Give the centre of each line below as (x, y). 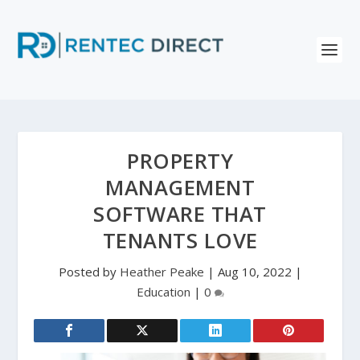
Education (163, 292)
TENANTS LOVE (180, 241)
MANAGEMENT (180, 188)
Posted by (89, 272)
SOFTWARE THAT (180, 214)
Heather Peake (162, 272)
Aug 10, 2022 (254, 272)
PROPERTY (180, 161)
